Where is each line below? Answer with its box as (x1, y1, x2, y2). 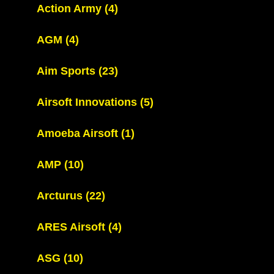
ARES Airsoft (37, 221, 108, 233)
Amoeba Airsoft (37, 127, 121, 139)
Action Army (37, 2, 105, 15)
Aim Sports (37, 65, 98, 77)
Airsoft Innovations (37, 96, 140, 108)
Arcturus (37, 190, 86, 202)
